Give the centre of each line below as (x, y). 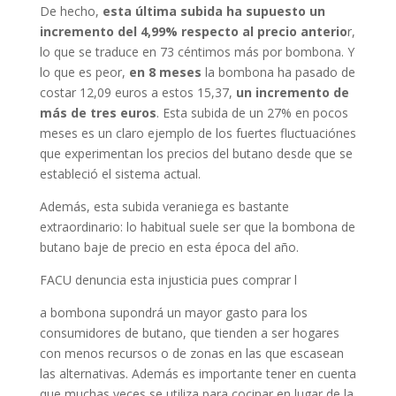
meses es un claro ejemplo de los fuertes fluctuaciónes (198, 133)
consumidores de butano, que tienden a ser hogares (189, 333)
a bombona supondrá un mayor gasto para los (173, 312)
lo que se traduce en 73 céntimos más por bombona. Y (197, 52)
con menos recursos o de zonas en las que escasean (191, 353)
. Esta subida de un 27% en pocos (252, 113)
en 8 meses (165, 72)
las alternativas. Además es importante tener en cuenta (198, 373)
